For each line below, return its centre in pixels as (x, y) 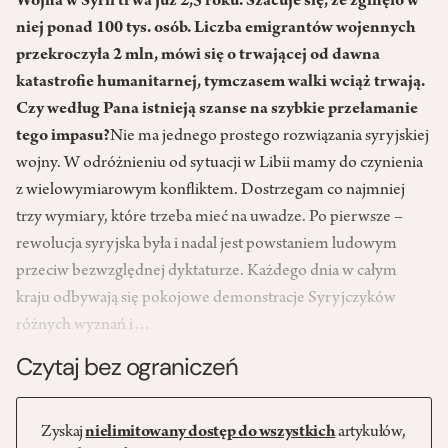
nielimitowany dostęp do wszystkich (210, 433)
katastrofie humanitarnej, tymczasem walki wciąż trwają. (220, 83)
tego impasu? (63, 137)
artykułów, (370, 433)
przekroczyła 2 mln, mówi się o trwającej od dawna (198, 56)
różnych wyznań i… (83, 326)
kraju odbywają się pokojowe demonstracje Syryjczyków (206, 299)
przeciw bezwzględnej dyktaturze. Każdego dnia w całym (206, 272)
